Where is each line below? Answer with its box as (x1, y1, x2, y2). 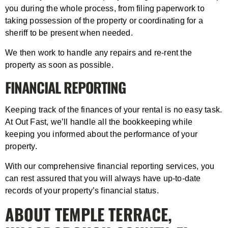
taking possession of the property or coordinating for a (5, 16, 204, 25)
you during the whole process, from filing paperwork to (5, 4, 205, 13)
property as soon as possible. (5, 60, 113, 69)
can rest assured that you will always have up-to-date (5, 174, 201, 183)
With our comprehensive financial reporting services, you (5, 161, 215, 170)
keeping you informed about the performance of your (5, 129, 198, 138)
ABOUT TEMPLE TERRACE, (5, 202, 173, 226)
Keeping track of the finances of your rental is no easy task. (5, 105, 222, 114)
